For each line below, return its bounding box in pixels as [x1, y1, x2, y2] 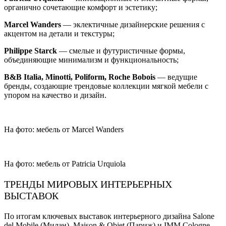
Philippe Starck [4, 46, 59, 55]
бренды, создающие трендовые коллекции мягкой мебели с [4, 81, 208, 90]
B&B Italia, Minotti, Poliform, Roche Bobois [4, 72, 155, 81]
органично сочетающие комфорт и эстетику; [4, 3, 157, 12]
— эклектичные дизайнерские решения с [61, 20, 205, 29]
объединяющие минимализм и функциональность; [4, 55, 179, 64]
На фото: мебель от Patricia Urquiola [4, 159, 126, 168]
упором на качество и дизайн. [4, 90, 106, 99]
